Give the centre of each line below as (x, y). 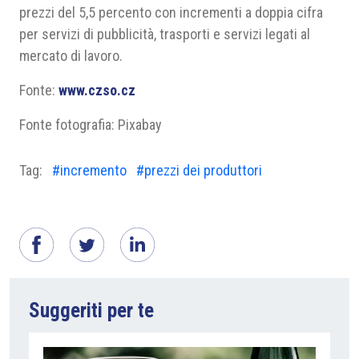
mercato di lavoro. (71, 56)
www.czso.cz (97, 90)
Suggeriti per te (91, 311)
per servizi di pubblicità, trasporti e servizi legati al (165, 34)
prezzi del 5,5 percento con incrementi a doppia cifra (171, 12)
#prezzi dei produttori (199, 170)
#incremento (89, 170)
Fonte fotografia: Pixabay (91, 125)
